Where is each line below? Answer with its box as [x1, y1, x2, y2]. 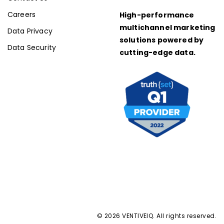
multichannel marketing [119, 22, 215, 33]
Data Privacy [7, 26, 52, 36]
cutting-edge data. [119, 47, 195, 58]
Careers [7, 9, 36, 20]
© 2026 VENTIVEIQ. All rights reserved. [96, 211, 216, 220]
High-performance [119, 10, 194, 20]
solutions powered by [119, 35, 204, 45]
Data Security [7, 42, 56, 53]
